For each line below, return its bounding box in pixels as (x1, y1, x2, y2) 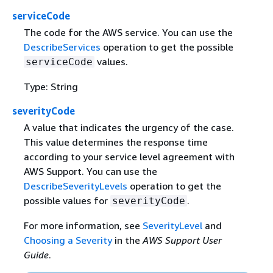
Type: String (23, 80, 78, 93)
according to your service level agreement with (23, 151, 235, 163)
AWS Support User (142, 234, 222, 246)
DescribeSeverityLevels (23, 180, 127, 192)
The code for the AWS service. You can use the (23, 26, 233, 38)
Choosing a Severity (23, 234, 112, 246)
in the (112, 234, 143, 246)
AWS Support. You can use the (23, 165, 157, 177)
